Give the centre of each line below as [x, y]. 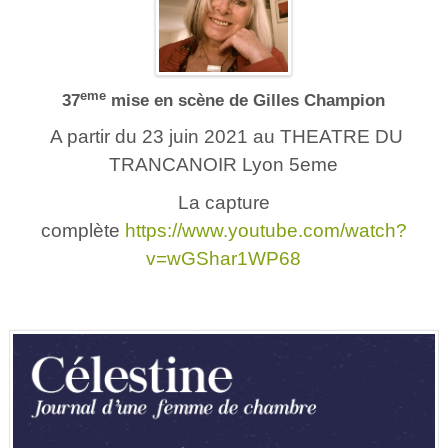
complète [82, 231]
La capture [223, 203]
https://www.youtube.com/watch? [265, 231]
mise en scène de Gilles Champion [246, 101]
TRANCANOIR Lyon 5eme [224, 165]
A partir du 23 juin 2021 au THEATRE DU [223, 137]
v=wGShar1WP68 [224, 259]
